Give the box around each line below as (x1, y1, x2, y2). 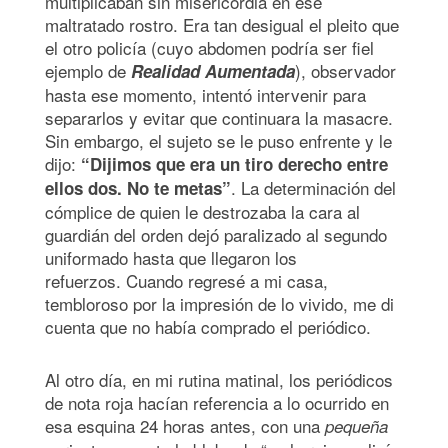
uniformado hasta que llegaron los (45, 244, 297, 270)
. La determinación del (231, 174, 396, 200)
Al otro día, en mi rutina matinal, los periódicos (45, 366, 393, 392)
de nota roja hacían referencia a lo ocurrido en (45, 389, 389, 415)
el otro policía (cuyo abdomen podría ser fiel (45, 34, 374, 60)
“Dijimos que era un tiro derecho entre (81, 151, 388, 176)
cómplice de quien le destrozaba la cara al (45, 198, 360, 224)
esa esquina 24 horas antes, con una (45, 412, 325, 438)
